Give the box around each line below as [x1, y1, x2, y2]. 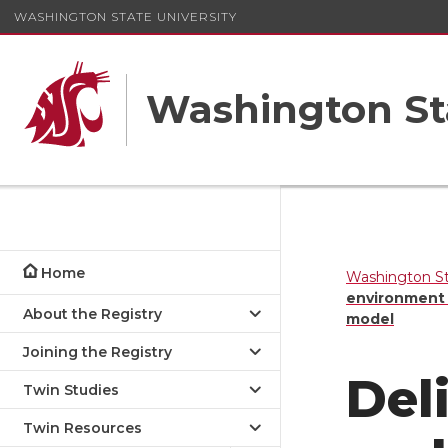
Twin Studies [23, 381, 119, 399]
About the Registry [23, 305, 162, 323]
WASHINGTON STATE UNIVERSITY [14, 8, 237, 24]
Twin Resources [23, 419, 142, 437]
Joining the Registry [23, 343, 172, 361]
